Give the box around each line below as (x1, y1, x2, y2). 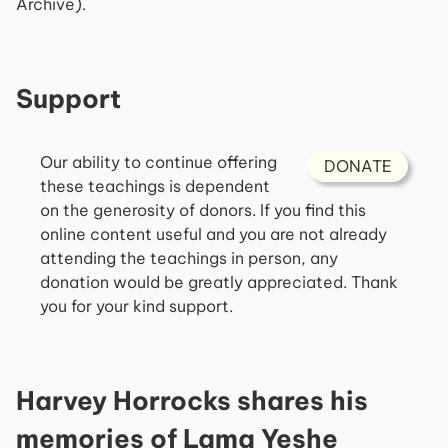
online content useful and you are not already (40, 224, 387, 244)
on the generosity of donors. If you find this (40, 200, 366, 220)
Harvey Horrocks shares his (16, 384, 368, 417)
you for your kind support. (40, 296, 233, 316)
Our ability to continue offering (40, 152, 277, 172)
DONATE (324, 156, 392, 176)
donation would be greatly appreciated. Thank (40, 272, 398, 292)
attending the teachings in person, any (40, 248, 338, 268)
